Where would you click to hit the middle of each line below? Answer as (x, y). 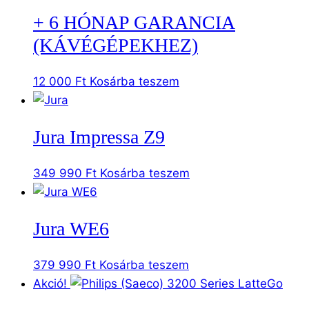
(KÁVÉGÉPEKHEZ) (116, 46)
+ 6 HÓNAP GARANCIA (134, 23)
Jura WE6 (71, 228)
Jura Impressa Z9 (99, 137)
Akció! (50, 283)
